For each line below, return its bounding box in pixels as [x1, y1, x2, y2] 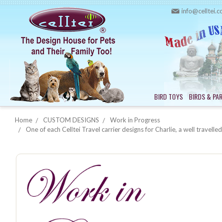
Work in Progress [110, 116, 160, 124]
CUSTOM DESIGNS [43, 116, 99, 124]
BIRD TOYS [154, 91, 183, 102]
